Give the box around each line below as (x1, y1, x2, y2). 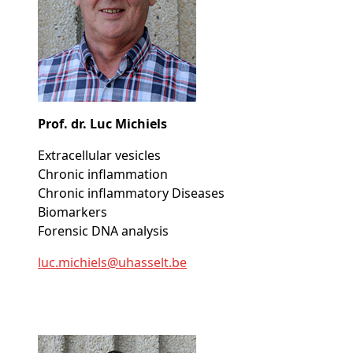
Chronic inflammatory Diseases (38, 184, 225, 203)
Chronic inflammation (38, 165, 168, 184)
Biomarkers (38, 203, 107, 221)
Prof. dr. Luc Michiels (38, 115, 167, 133)
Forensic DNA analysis (38, 222, 169, 240)
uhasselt (118, 254, 169, 272)
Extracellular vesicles (38, 147, 161, 165)
